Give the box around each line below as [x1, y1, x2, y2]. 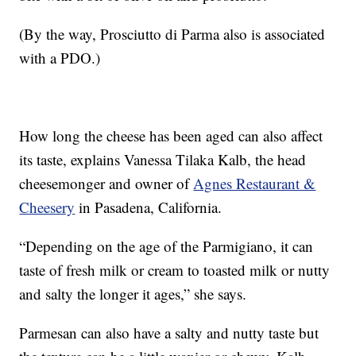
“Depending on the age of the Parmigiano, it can [19, 236, 314, 257]
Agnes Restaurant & [193, 173, 316, 194]
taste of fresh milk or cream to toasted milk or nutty [19, 260, 331, 281]
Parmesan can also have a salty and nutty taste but [19, 323, 319, 343]
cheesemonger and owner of [19, 173, 194, 194]
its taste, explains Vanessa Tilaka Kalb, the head [19, 149, 307, 170]
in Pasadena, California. [75, 197, 222, 218]
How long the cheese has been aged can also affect [19, 126, 323, 146]
